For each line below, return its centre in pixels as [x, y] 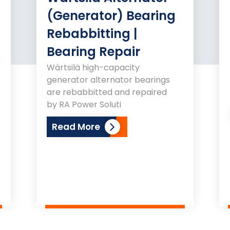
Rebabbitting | [92, 33]
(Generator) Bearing [111, 15]
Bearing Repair [94, 51]
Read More [76, 127]
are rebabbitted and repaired [107, 92]
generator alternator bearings [109, 80]
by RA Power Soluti [84, 104]
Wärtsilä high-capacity [93, 67]
